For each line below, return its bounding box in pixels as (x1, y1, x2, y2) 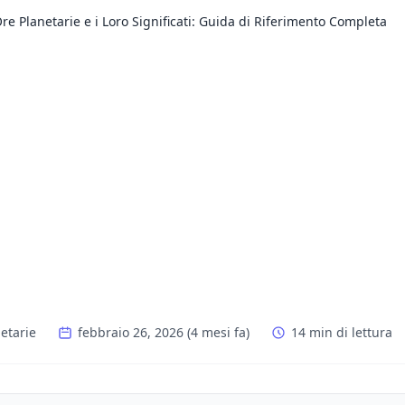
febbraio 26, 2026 (78, 324, 184, 341)
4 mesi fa (191, 324, 246, 341)
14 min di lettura (291, 324, 392, 341)
